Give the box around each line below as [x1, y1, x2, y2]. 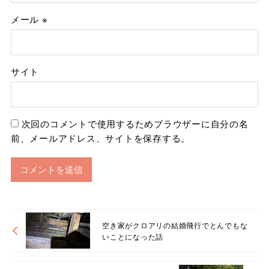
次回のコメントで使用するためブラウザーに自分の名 [21, 117, 249, 130]
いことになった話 [102, 231, 164, 241]
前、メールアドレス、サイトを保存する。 [10, 131, 191, 145]
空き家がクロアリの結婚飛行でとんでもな [102, 219, 248, 230]
